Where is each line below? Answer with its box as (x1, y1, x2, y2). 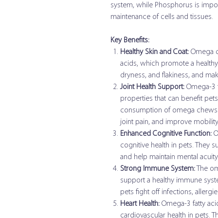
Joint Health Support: (120, 83, 184, 91)
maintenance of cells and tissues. (110, 13, 213, 21)
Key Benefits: (110, 36, 149, 44)
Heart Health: (120, 200, 160, 208)
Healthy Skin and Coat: (120, 48, 189, 56)
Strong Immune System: (120, 165, 195, 173)
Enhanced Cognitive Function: (120, 130, 212, 138)
